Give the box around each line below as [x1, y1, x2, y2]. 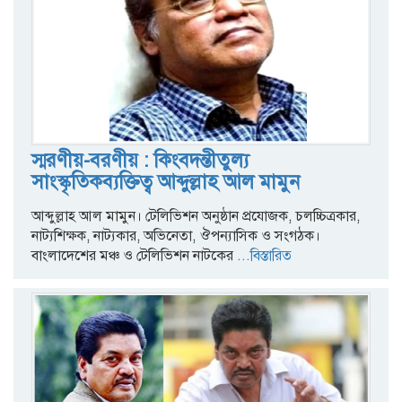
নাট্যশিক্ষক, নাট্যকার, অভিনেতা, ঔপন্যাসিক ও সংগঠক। [31, 226, 320, 245]
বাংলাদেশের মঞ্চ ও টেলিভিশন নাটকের [31, 246, 233, 265]
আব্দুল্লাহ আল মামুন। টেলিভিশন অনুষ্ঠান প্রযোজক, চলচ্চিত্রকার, [31, 206, 360, 225]
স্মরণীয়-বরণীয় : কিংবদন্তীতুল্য [31, 147, 249, 172]
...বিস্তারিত [233, 246, 292, 265]
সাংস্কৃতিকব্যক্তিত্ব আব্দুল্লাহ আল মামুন [31, 169, 300, 194]
